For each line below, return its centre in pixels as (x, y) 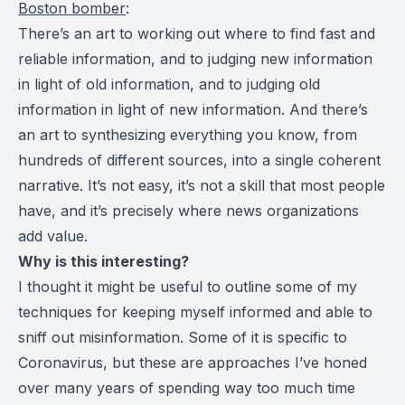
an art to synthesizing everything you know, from (188, 135)
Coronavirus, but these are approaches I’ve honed (193, 363)
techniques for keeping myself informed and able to (195, 312)
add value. (53, 236)
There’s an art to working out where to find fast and (197, 33)
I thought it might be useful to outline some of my (188, 287)
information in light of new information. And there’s (193, 109)
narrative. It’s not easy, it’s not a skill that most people (202, 185)
